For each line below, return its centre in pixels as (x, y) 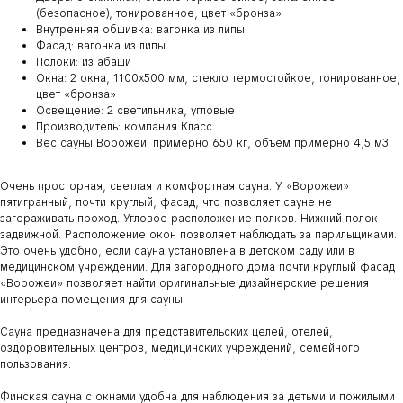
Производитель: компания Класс (124, 127)
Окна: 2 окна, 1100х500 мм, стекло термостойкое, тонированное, (218, 79)
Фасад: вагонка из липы (101, 46)
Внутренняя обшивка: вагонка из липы (140, 30)
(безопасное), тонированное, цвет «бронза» (159, 14)
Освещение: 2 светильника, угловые (135, 111)
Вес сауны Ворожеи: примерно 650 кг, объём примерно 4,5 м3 (212, 143)
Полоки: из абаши (84, 63)
